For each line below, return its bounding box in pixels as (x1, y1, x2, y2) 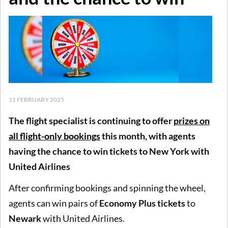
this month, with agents (100, 130, 195, 142)
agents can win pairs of (9, 197, 99, 209)
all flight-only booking (9, 130, 96, 142)
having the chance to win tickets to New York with (9, 146, 209, 157)
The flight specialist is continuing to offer (9, 115, 174, 127)
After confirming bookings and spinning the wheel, (9, 182, 206, 193)
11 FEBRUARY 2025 (9, 95, 64, 103)
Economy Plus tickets (99, 197, 185, 209)
